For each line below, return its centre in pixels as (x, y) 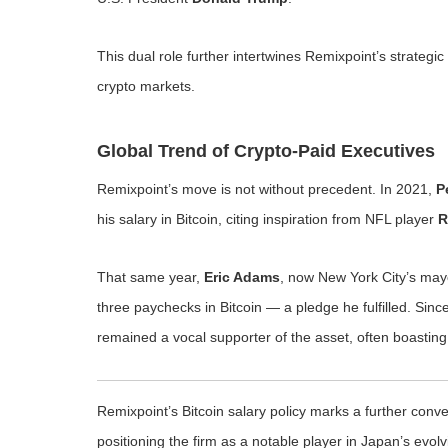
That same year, (150, 277)
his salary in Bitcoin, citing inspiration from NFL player (267, 219)
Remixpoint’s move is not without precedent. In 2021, (266, 189)
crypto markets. (146, 86)
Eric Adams (242, 277)
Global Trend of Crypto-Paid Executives (266, 151)
